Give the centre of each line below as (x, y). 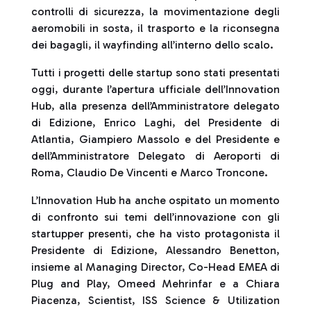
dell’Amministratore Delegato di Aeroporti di (155, 156)
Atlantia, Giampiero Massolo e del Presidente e (155, 139)
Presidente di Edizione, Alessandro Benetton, (155, 250)
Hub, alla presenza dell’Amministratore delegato (155, 106)
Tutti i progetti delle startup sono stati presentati (155, 73)
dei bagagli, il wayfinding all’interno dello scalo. (152, 45)
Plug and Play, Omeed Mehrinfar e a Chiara (155, 284)
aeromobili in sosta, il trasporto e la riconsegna (155, 28)
